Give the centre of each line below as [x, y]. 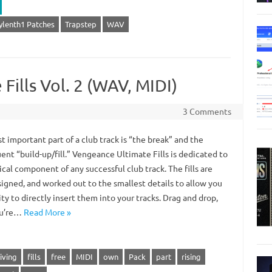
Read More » [47, 212]
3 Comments [207, 111]
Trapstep [80, 24]
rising [191, 257]
